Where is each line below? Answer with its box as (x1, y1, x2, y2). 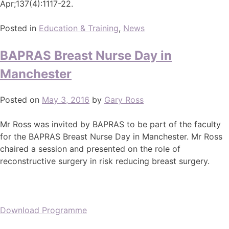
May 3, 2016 (42, 94, 89, 105)
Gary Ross (104, 94, 144, 105)
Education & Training (39, 22, 119, 33)
